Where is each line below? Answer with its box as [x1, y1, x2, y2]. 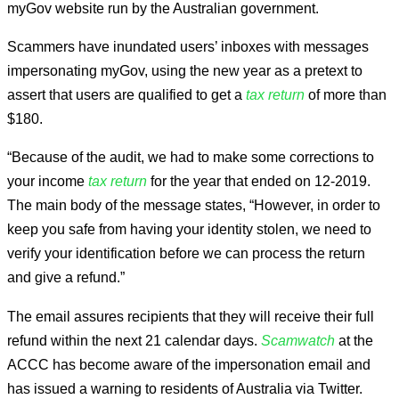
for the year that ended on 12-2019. [147, 173, 370, 190]
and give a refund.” [7, 269, 125, 286]
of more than [308, 86, 387, 102]
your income [7, 173, 85, 190]
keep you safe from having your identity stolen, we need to [7, 221, 371, 238]
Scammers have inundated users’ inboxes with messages [7, 38, 369, 54]
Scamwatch [261, 331, 335, 348]
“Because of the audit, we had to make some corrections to [7, 149, 374, 166]
